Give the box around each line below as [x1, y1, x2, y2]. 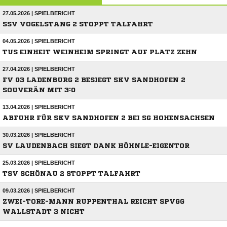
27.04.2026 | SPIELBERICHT [3, 66, 75, 72]
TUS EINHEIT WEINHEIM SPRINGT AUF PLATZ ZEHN [3, 49, 197, 56]
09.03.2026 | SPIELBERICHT [3, 187, 75, 194]
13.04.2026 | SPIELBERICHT [3, 104, 75, 110]
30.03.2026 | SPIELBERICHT [3, 132, 75, 138]
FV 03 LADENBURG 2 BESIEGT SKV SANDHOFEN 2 [3, 77, 185, 84]
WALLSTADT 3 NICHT [3, 208, 85, 215]
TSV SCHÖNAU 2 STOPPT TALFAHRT [3, 170, 140, 177]
